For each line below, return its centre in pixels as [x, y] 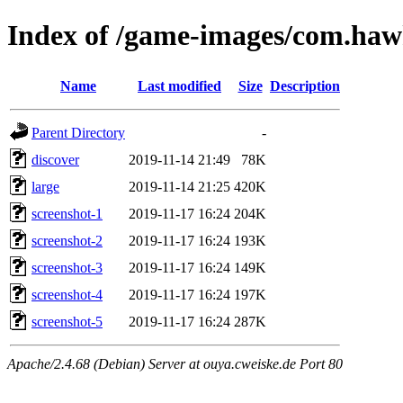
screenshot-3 [67, 267]
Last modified [179, 85]
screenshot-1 [67, 213]
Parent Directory [78, 132]
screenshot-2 [67, 240]
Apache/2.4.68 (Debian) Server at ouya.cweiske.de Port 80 [175, 363]
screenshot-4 [67, 294]
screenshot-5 [67, 321]
